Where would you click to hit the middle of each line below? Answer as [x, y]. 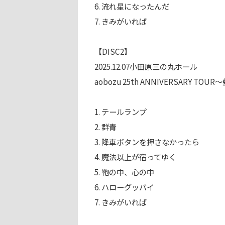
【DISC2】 [113, 51]
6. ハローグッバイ [124, 187]
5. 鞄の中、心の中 [124, 172]
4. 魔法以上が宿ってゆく [135, 156]
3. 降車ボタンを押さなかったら [147, 141]
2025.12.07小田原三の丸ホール [146, 66]
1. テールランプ [120, 111]
